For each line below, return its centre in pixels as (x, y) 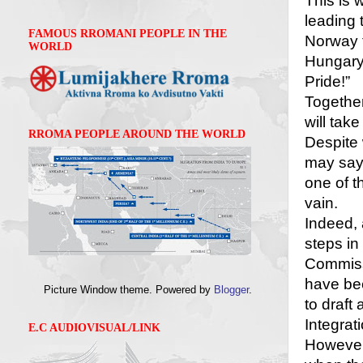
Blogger (231, 290)
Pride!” (327, 82)
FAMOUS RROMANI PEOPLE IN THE (128, 34)
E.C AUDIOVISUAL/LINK (94, 328)
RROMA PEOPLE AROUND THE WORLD (137, 135)
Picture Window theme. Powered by (129, 290)
